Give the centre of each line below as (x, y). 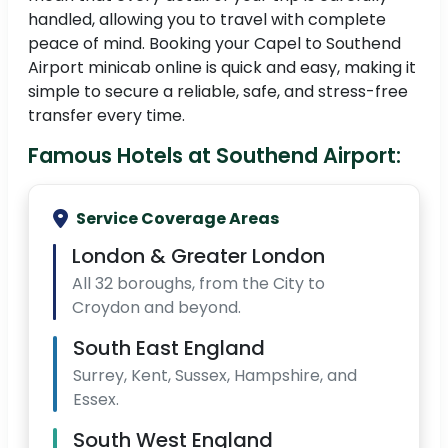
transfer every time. (106, 116)
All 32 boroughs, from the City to (199, 284)
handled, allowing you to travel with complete (207, 20)
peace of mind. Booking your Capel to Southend (214, 44)
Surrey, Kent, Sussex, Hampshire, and (214, 376)
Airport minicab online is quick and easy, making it (222, 68)
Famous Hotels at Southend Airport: (214, 156)
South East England (168, 348)
